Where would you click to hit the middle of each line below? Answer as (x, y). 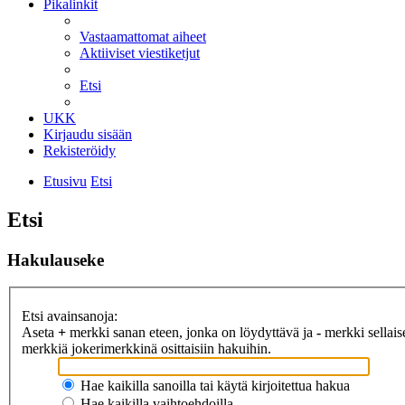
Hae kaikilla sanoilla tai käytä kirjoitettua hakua (213, 386)
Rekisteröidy (80, 150)
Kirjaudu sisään (88, 134)
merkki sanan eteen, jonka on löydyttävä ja (191, 332)
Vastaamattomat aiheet (143, 36)
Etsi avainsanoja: (70, 316)
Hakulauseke (56, 259)
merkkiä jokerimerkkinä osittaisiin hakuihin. (146, 348)
